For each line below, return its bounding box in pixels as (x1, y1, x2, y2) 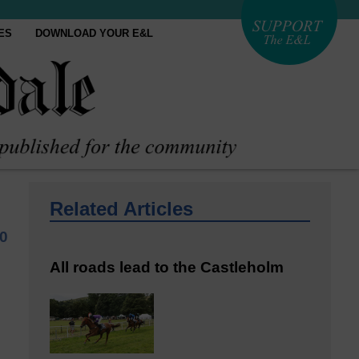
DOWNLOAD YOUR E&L (35, 27, 154, 39)
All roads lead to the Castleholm (50, 258, 284, 276)
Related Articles (50, 198, 193, 220)
